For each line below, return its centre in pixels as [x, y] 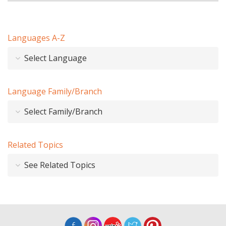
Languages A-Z [36, 38]
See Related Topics [59, 165]
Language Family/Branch [55, 92]
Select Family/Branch [62, 112]
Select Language [54, 58]
